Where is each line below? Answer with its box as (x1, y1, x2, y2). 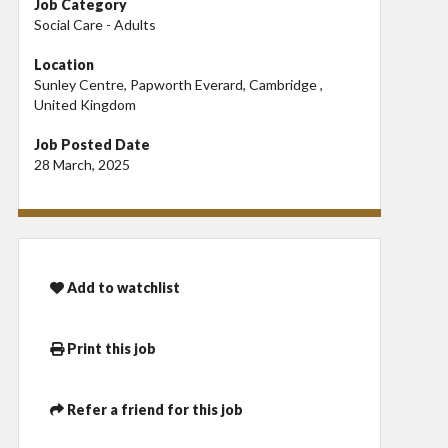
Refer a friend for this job (64, 400, 243, 418)
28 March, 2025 (34, 155, 130, 173)
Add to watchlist (64, 279, 180, 297)
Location (34, 55, 94, 73)
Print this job (64, 340, 156, 357)
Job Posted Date (34, 135, 150, 153)
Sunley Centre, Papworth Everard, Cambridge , (34, 75, 323, 93)
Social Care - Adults (34, 15, 156, 33)
